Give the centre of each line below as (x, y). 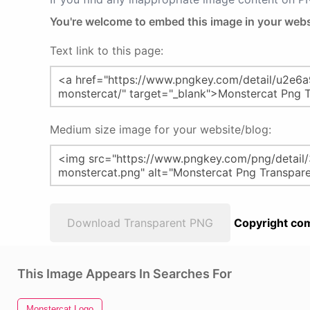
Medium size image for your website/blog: (161, 129)
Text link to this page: (107, 51)
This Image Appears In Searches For (125, 274)
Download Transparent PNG (140, 223)
